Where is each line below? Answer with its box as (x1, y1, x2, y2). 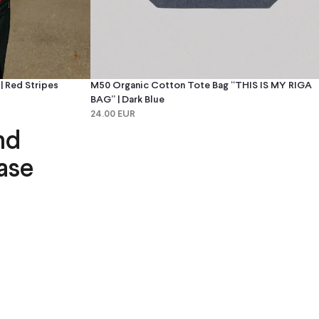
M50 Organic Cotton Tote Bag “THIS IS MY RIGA (90, 81, 312, 91)
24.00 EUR (90, 110, 135, 120)
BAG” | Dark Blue (90, 95, 164, 105)
